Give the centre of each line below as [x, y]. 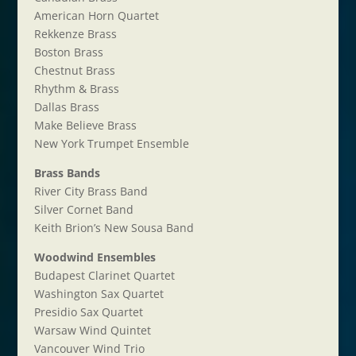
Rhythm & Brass [76, 89]
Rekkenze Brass [75, 34]
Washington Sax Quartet [99, 294]
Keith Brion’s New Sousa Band [114, 228]
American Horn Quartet [96, 15]
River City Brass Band [91, 191]
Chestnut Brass [74, 70]
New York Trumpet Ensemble [111, 143]
